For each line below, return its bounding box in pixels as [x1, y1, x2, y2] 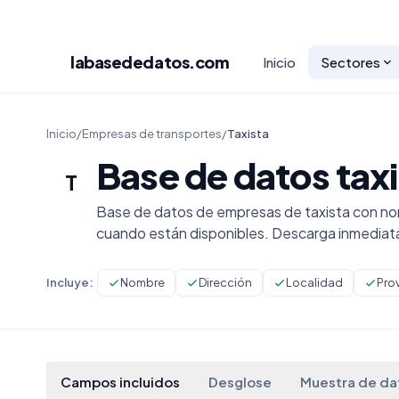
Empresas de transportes [82, 126, 222, 141]
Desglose [208, 373, 272, 390]
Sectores [320, 53, 380, 70]
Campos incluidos [61, 373, 180, 390]
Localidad [286, 275, 343, 289]
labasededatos [70, 52, 190, 72]
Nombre [120, 275, 165, 289]
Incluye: [46, 275, 94, 289]
